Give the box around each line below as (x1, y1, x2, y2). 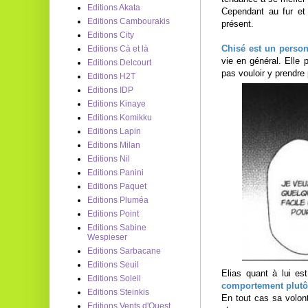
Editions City (87, 30, 134, 40)
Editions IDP (87, 85, 133, 95)
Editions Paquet (87, 181, 146, 191)
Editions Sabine (87, 223, 146, 232)
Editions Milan (87, 140, 140, 150)
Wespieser (87, 232, 127, 242)
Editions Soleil (87, 274, 141, 283)
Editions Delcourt (87, 58, 151, 67)
